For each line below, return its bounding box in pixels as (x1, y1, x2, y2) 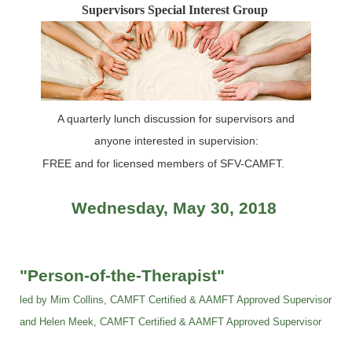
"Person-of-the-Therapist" (20, 266, 225, 285)
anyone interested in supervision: (93, 134, 258, 147)
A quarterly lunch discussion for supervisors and (57, 112, 295, 125)
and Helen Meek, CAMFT (20, 315, 135, 328)
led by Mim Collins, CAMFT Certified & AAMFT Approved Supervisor (20, 293, 332, 306)
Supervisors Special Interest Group (81, 3, 268, 17)
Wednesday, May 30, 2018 (71, 198, 277, 218)
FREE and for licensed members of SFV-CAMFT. (42, 156, 300, 170)
